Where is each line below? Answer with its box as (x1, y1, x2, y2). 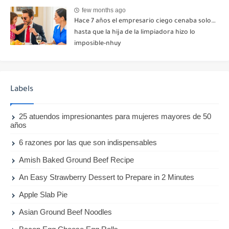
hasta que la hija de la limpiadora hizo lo (74, 29, 195, 36)
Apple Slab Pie (19, 190, 68, 199)
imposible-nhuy (74, 40, 121, 48)
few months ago (82, 7, 126, 14)
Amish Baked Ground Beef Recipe (19, 155, 134, 165)
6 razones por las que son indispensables (19, 138, 157, 147)
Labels (10, 85, 33, 95)
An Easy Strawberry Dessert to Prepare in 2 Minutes (19, 173, 195, 182)
